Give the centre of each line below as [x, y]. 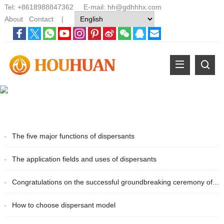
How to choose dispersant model [63, 205]
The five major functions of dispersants [73, 136]
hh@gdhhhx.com [134, 7]
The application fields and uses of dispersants [84, 159]
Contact [41, 19]
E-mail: [90, 7]
